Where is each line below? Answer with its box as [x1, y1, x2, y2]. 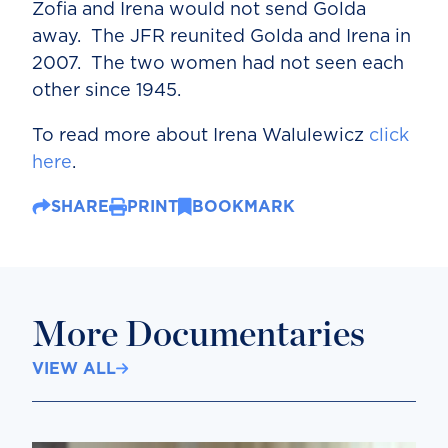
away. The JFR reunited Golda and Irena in [32, 27, 411, 46]
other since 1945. [32, 81, 181, 100]
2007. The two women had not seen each [32, 54, 404, 73]
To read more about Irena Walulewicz [32, 126, 369, 145]
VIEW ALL [32, 360, 116, 377]
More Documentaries [32, 316, 365, 353]
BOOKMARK [192, 198, 295, 215]
